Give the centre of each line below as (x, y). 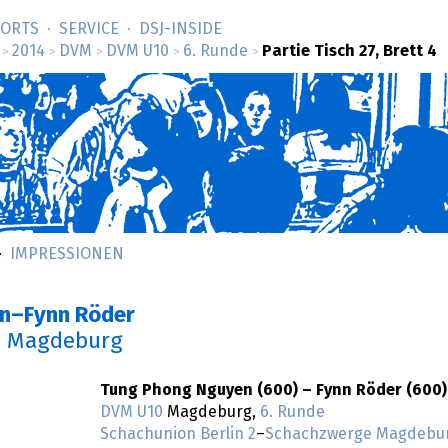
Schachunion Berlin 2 (178, 434)
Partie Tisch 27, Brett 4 (349, 51)
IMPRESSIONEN (67, 254)
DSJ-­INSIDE (180, 29)
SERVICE (89, 29)
